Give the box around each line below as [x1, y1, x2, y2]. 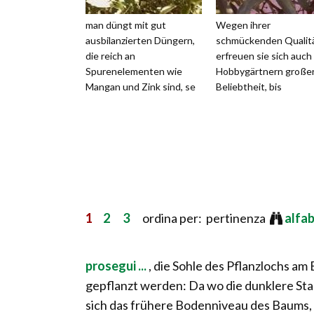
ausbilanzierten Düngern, [86, 34, 195, 47]
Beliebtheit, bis [216, 81, 282, 93]
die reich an [86, 50, 135, 62]
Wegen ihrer [216, 19, 271, 32]
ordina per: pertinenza [130, 210, 270, 226]
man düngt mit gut [86, 19, 166, 32]
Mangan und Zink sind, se [86, 81, 196, 93]
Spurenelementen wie [86, 65, 182, 78]
